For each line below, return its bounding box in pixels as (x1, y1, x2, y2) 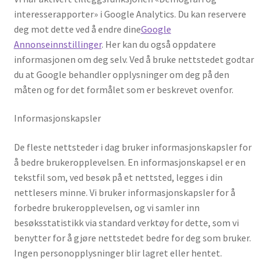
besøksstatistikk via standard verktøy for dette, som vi (13, 216, 239, 229)
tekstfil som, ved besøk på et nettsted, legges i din (13, 171, 223, 183)
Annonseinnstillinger (13, 38, 102, 50)
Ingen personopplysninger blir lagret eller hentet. (13, 246, 222, 259)
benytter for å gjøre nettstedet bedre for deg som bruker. (13, 231, 251, 244)
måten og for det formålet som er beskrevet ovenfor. (13, 83, 233, 96)
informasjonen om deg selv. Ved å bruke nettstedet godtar (13, 53, 254, 65)
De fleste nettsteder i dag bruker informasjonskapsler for (13, 140, 252, 153)
